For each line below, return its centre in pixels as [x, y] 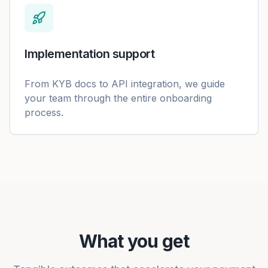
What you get [134, 241]
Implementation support [89, 54]
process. [44, 112]
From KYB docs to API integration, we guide [125, 84]
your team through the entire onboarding [118, 98]
